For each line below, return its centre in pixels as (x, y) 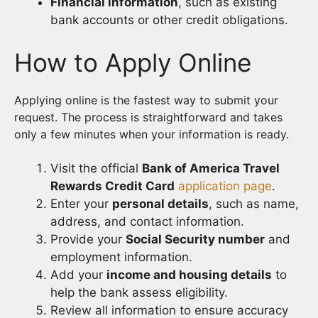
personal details (160, 203)
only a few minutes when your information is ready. (152, 134)
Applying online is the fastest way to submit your (146, 100)
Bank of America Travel (211, 168)
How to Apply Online (133, 62)
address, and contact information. (147, 221)
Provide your (88, 239)
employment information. (121, 257)
